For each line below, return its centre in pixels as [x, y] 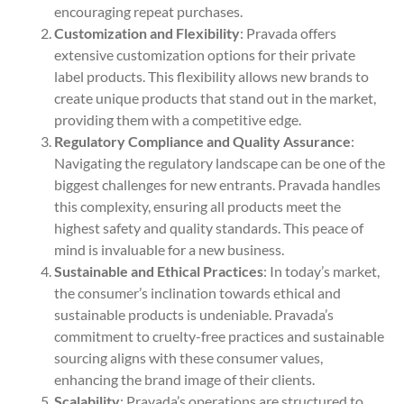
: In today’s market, [321, 271]
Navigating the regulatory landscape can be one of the [220, 162]
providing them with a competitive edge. [178, 119]
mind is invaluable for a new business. [169, 249]
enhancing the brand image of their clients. [184, 379]
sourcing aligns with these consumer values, [188, 357]
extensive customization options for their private [205, 54]
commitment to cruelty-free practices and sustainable [219, 335]
